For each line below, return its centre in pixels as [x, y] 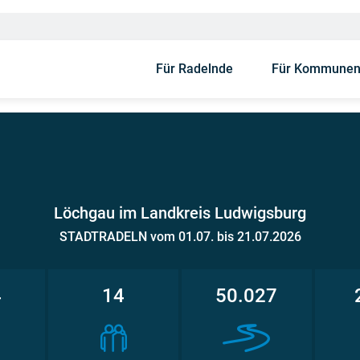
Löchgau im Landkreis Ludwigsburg [180, 213]
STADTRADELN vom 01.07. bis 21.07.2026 [180, 237]
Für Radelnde [194, 69]
